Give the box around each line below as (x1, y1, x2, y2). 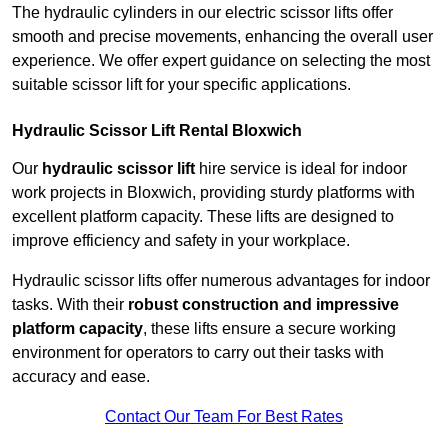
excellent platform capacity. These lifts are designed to (12, 208, 394, 226)
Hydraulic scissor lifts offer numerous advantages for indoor (12, 272, 430, 290)
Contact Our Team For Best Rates (105, 408, 343, 426)
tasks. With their (12, 296, 128, 314)
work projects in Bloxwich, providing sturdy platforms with (12, 184, 415, 202)
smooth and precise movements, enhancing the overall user (12, 28, 433, 46)
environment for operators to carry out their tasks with (12, 344, 384, 362)
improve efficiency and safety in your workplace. (12, 232, 350, 250)
